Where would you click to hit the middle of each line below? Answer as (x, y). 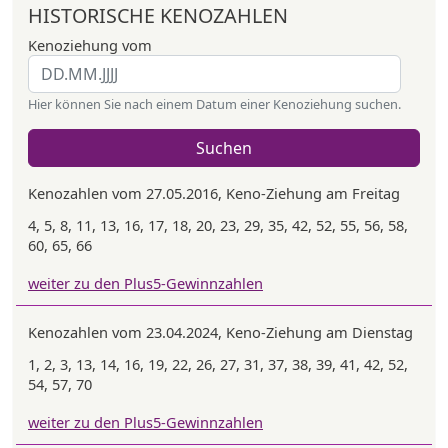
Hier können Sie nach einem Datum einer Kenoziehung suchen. (214, 104)
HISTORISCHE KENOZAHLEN (158, 15)
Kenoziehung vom (90, 45)
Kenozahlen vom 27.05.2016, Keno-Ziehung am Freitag (214, 193)
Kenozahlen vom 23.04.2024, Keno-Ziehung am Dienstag (220, 332)
